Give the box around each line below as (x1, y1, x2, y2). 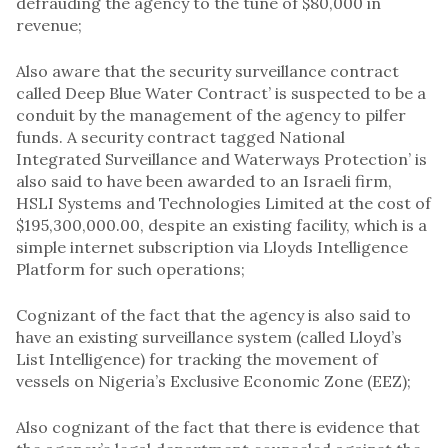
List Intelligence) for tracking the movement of (16, 348, 378, 369)
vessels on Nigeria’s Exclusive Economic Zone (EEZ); (16, 370, 411, 391)
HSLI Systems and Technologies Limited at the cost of (16, 192, 431, 213)
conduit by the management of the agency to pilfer (16, 104, 406, 125)
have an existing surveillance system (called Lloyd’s (16, 326, 402, 347)
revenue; (16, 14, 82, 35)
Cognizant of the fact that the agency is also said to (16, 304, 411, 325)
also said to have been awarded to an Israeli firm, (16, 170, 392, 191)
